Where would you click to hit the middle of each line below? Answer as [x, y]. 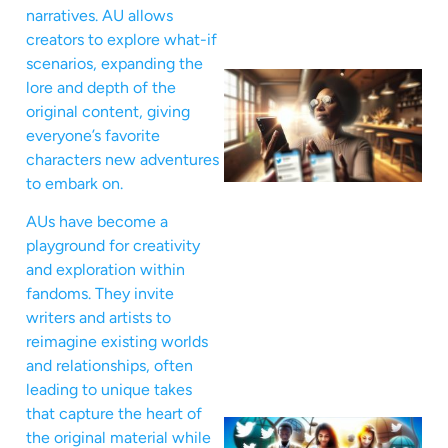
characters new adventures [122, 159]
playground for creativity [113, 246]
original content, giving [108, 111]
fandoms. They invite [100, 294]
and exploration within [105, 270]
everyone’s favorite [93, 135]
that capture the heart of [114, 414]
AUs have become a [97, 222]
